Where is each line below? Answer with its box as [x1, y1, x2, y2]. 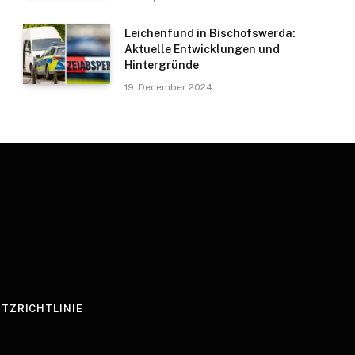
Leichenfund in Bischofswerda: [124, 27, 296, 40]
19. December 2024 [124, 82, 212, 94]
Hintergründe [124, 59, 199, 72]
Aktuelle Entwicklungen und [124, 43, 280, 56]
